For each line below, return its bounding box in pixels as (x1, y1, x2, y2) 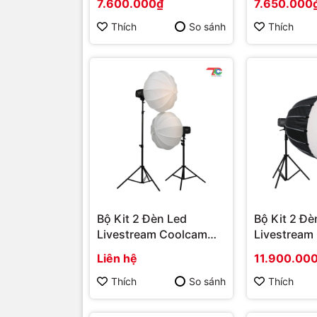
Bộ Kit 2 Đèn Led (97, 212, 187, 226)
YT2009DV (254, 243, 313, 258)
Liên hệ (97, 251, 137, 266)
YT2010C (97, 243, 148, 258)
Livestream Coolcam (97, 227, 207, 242)
